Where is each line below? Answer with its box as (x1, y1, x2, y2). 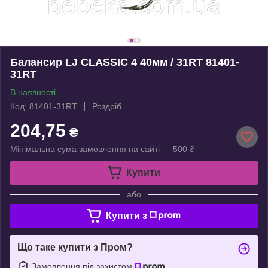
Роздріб (92, 101, 121, 111)
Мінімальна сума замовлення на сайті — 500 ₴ (10, 144, 194, 154)
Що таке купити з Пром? (17, 242, 133, 252)
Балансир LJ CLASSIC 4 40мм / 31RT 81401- (10, 56, 239, 68)
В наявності (10, 87, 56, 97)
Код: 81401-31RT (10, 101, 77, 111)
